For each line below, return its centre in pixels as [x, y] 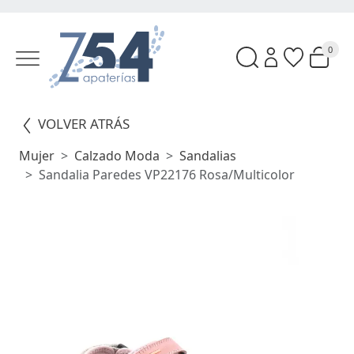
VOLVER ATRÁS [84, 124]
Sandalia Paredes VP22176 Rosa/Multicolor [167, 175]
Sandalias [208, 156]
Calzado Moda [117, 156]
